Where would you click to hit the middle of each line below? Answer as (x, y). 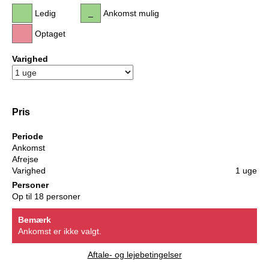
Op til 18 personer (46, 197)
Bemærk (35, 220)
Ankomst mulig (131, 14)
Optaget (50, 34)
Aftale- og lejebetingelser (134, 255)
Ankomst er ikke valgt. (60, 231)
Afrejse (25, 159)
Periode (28, 137)
